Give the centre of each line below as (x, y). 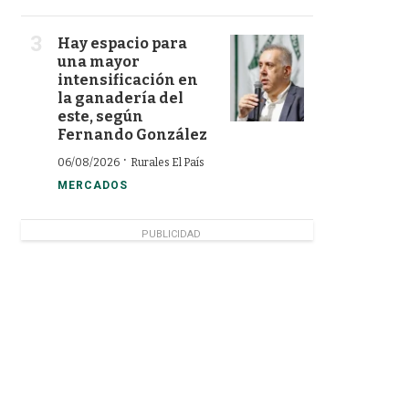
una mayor (99, 62)
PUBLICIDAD (171, 234)
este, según (100, 116)
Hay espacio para (122, 43)
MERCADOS (93, 185)
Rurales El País (168, 163)
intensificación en (128, 80)
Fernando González (132, 135)
